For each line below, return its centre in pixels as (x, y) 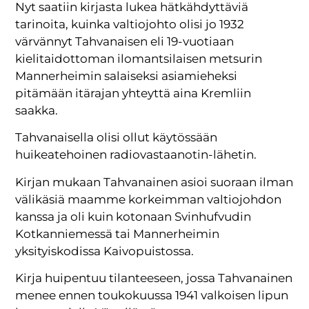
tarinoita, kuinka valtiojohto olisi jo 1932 (130, 24)
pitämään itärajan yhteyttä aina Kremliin (133, 93)
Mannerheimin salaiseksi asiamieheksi (127, 76)
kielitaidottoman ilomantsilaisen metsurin (139, 59)
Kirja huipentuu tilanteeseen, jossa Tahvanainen (154, 278)
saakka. (37, 110)
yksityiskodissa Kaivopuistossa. (105, 251)
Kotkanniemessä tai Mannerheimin (118, 233)
